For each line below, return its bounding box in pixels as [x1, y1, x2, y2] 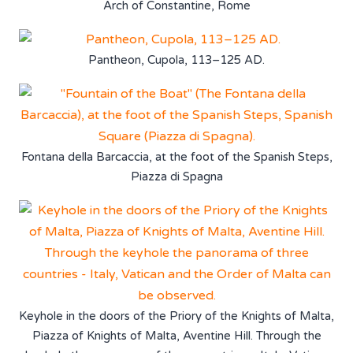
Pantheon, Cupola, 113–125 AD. [88, 52, 265, 67]
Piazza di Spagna [130, 169, 223, 184]
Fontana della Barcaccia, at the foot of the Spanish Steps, [20, 149, 333, 164]
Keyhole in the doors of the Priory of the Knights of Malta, [19, 308, 334, 323]
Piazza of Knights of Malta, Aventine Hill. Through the [32, 328, 321, 343]
